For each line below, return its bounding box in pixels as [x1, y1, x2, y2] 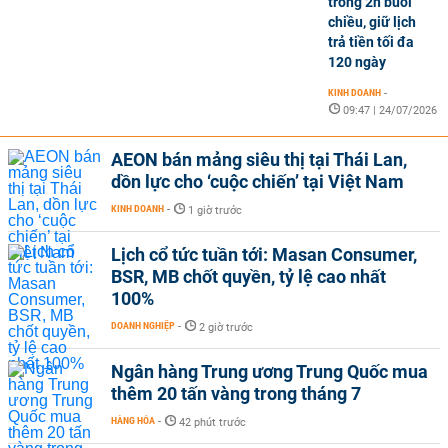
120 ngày [328, 54, 386, 70]
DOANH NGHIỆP [111, 320, 175, 331]
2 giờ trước [199, 321, 253, 334]
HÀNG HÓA [111, 415, 155, 426]
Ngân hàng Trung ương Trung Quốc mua [111, 361, 428, 382]
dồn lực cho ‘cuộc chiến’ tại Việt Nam [111, 171, 404, 192]
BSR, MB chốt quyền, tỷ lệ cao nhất [111, 266, 386, 287]
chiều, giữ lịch [328, 14, 416, 30]
